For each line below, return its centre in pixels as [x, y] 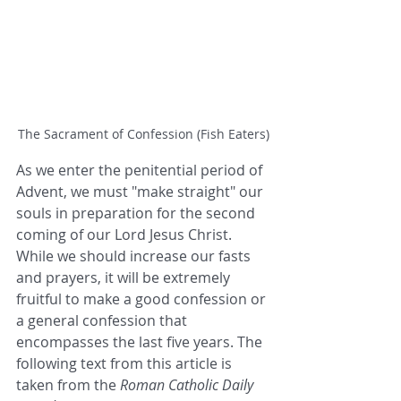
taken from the [68, 385]
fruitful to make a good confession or [143, 299]
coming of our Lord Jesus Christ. [126, 235]
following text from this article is [126, 364]
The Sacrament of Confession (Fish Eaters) [143, 134]
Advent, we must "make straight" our [141, 192]
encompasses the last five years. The [141, 342]
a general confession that [103, 321]
